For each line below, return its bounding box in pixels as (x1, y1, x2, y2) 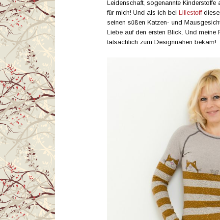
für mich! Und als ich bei (107, 8, 179, 16)
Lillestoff (179, 8, 202, 16)
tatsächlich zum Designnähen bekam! (107, 38, 216, 46)
